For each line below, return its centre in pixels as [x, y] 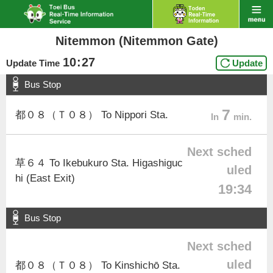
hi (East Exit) [45, 178]
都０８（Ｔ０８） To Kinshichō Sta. [98, 265]
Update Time [33, 63]
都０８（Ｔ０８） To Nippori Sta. [92, 115]
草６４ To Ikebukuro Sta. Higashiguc [99, 163]
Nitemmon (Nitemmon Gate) [136, 41]
